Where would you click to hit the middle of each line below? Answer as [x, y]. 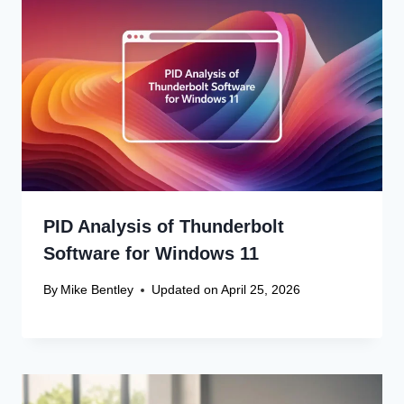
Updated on [185, 289]
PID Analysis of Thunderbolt [164, 226]
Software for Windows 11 [151, 253]
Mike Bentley [97, 289]
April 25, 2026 [261, 289]
